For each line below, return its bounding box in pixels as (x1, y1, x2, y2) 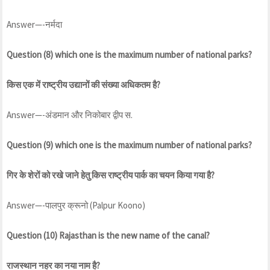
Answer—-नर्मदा (7, 18, 62, 30)
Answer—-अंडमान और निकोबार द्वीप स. (7, 108, 133, 121)
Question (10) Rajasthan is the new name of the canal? (7, 229, 210, 241)
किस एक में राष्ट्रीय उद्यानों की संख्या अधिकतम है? (7, 78, 160, 90)
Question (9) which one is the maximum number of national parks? (7, 139, 252, 151)
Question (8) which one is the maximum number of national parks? (7, 48, 252, 60)
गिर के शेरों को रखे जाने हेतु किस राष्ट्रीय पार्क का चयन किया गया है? (7, 169, 215, 181)
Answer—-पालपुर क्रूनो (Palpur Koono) (7, 199, 145, 211)
